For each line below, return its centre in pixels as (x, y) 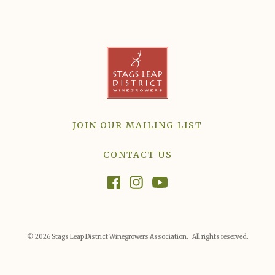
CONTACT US (137, 154)
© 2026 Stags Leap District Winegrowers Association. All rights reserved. (137, 236)
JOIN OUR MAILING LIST (137, 125)
